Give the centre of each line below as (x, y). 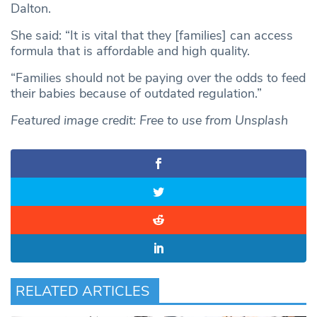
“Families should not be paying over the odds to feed (158, 78)
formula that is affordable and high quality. (130, 51)
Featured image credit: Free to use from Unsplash (149, 121)
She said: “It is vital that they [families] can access (152, 36)
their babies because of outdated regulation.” (136, 94)
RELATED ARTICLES (82, 292)
